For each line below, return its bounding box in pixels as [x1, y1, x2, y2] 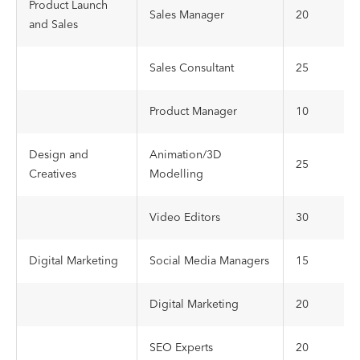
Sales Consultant [149, 59, 234, 78]
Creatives [29, 165, 76, 184]
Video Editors [149, 208, 220, 227]
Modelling [149, 165, 203, 184]
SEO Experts [149, 338, 213, 358]
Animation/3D [149, 145, 222, 165]
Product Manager [149, 102, 237, 121]
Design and [29, 145, 88, 165]
